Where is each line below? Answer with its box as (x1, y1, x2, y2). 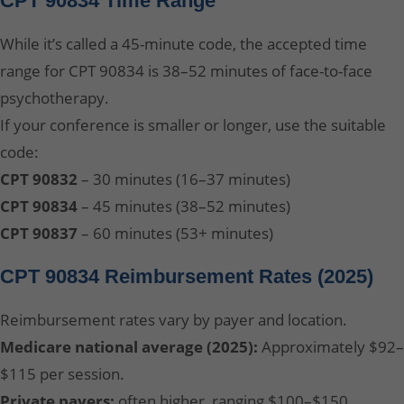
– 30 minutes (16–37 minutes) (78, 168, 290, 189)
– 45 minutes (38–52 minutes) (78, 195, 290, 216)
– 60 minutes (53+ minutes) (78, 222, 273, 243)
